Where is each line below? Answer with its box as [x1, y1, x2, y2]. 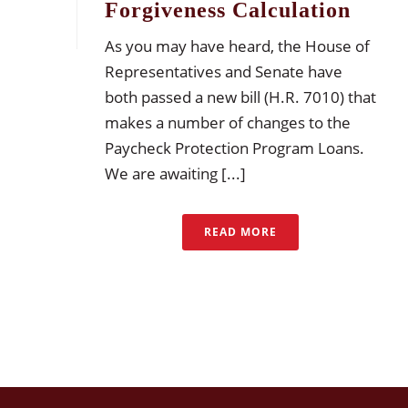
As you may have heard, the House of [105, 36, 370, 56]
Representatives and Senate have [105, 61, 342, 82]
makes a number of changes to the [105, 112, 351, 133]
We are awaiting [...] [105, 163, 246, 184]
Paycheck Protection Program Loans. [105, 138, 368, 158]
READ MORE [204, 224, 277, 240]
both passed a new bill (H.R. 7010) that [105, 87, 376, 107]
